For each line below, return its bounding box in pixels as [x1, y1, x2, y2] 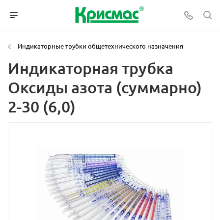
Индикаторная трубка [8, 58, 173, 78]
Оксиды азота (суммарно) [8, 78, 202, 97]
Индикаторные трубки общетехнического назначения [18, 42, 183, 50]
